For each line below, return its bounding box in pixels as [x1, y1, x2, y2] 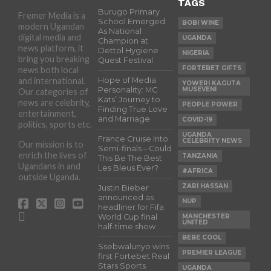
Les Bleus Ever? [98, 163, 159, 172]
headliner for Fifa [98, 202, 165, 212]
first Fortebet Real [98, 251, 170, 261]
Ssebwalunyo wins [98, 241, 170, 251]
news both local [18, 64, 79, 75]
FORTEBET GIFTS [182, 64, 242, 72]
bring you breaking [18, 53, 90, 64]
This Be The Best [98, 153, 163, 163]
